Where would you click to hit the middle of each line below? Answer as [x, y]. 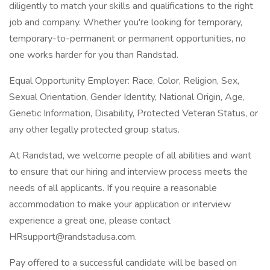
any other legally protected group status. [94, 130]
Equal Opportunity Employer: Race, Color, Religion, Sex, [124, 81]
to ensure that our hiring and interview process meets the [128, 172]
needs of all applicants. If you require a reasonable [113, 188]
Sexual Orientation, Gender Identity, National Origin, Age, [127, 97]
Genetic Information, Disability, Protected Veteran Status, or [133, 113]
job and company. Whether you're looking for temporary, [126, 22]
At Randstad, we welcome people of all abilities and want [130, 155]
